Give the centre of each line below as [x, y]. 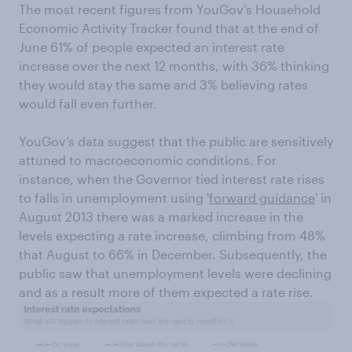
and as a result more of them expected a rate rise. [166, 292]
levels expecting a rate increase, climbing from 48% [172, 235]
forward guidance [262, 198]
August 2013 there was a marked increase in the [161, 216]
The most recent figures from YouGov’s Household [170, 9]
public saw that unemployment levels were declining [175, 273]
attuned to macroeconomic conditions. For [148, 160]
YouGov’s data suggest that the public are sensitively [176, 141]
